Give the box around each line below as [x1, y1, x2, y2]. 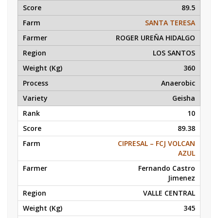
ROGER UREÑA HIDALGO [116, 33, 195, 42]
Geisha [172, 93, 195, 103]
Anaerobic [161, 78, 195, 88]
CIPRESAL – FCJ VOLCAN [118, 139, 195, 148]
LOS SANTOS [153, 48, 195, 57]
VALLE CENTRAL [143, 188, 195, 198]
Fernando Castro [138, 163, 195, 173]
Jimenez [168, 173, 195, 182]
